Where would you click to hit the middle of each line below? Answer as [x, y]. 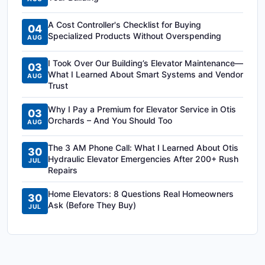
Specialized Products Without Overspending [135, 36]
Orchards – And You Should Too [110, 120]
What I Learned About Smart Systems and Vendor [146, 74]
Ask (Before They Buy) [92, 205]
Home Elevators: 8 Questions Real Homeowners [141, 194]
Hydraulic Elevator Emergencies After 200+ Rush [143, 159]
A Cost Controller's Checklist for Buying [125, 25]
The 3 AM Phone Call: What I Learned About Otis [143, 148]
